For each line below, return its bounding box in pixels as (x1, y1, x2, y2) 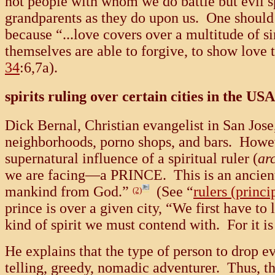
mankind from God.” (5, 184, 129, 200)
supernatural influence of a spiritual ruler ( (5, 150, 258, 167)
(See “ (149, 184, 193, 200)
